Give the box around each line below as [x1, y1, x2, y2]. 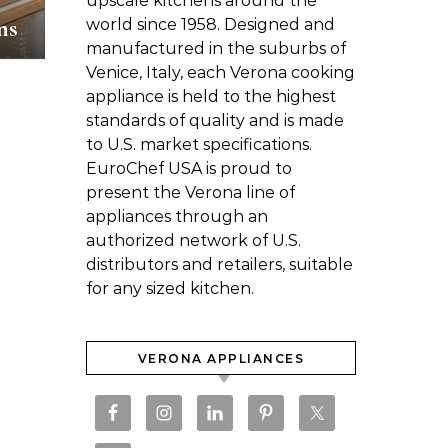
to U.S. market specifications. [86, 135, 312, 154]
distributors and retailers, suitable [86, 255, 353, 274]
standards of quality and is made [86, 111, 344, 130]
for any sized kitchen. [86, 279, 254, 298]
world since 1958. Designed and [86, 15, 335, 34]
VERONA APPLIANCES [137, 351, 305, 366]
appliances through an [86, 207, 268, 226]
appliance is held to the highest [86, 87, 336, 106]
